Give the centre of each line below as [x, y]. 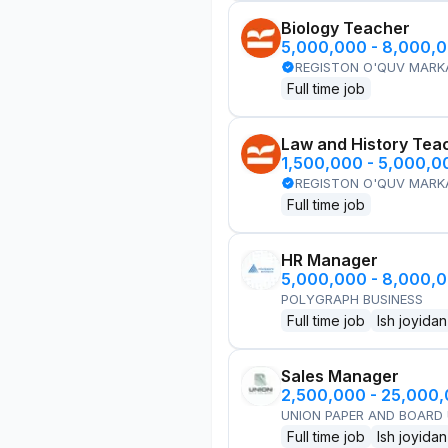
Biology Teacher [345, 28]
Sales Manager [340, 376]
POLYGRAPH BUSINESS [352, 299]
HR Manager [329, 260]
